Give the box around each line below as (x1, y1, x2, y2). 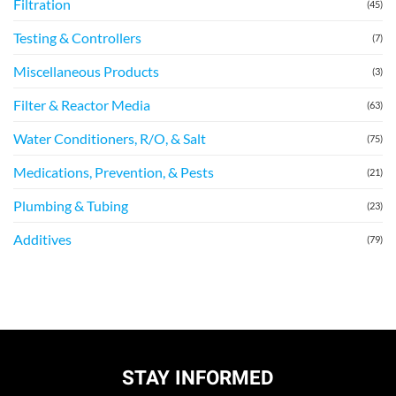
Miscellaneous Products (13, 63, 159, 80)
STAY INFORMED (122, 364, 274, 393)
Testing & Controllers (13, 29, 141, 47)
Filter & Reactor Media (13, 96, 150, 114)
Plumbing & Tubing (13, 197, 128, 215)
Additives (13, 231, 72, 248)
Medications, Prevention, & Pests (13, 164, 214, 181)
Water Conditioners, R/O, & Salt (13, 130, 206, 148)
